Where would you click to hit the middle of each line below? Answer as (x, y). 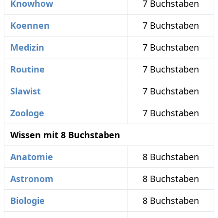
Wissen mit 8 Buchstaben (65, 135)
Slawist (26, 91)
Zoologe (27, 113)
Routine (27, 69)
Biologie (27, 200)
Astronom (32, 179)
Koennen (30, 25)
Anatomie (32, 157)
